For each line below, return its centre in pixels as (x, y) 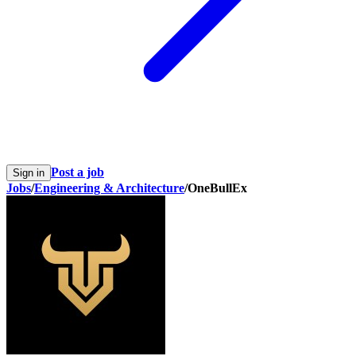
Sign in (29, 173)
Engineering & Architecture (109, 188)
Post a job (77, 172)
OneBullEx (217, 188)
